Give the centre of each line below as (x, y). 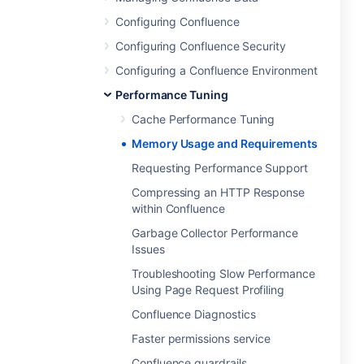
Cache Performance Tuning (204, 119)
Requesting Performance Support (220, 168)
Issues (148, 249)
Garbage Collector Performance (215, 233)
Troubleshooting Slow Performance (223, 273)
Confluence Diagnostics (194, 314)
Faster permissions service (201, 338)
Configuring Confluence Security (201, 46)
